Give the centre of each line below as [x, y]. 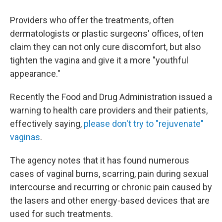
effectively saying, [47, 124]
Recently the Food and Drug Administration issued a [111, 97]
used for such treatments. [61, 214]
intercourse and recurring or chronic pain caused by [111, 187]
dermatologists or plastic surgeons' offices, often [107, 33]
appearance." [35, 74]
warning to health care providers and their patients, [109, 110]
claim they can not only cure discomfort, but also [105, 47]
